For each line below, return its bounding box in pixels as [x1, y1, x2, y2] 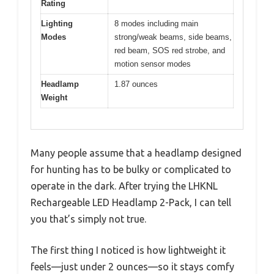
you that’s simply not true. [31, 213, 146, 225]
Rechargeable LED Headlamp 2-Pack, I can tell [31, 197, 231, 209]
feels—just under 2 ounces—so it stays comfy [31, 261, 234, 273]
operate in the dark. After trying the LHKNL [31, 180, 218, 192]
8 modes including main [114, 18, 198, 28]
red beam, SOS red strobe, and [114, 45, 225, 55]
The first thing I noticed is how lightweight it [31, 245, 226, 256]
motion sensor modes [114, 59, 191, 68]
